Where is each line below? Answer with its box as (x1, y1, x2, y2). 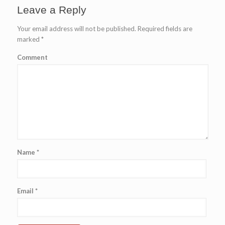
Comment (17, 53, 48, 61)
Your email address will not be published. (17, 25, 136, 33)
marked (17, 35, 41, 43)
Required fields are (136, 25, 192, 33)
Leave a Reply (17, 4, 86, 16)
